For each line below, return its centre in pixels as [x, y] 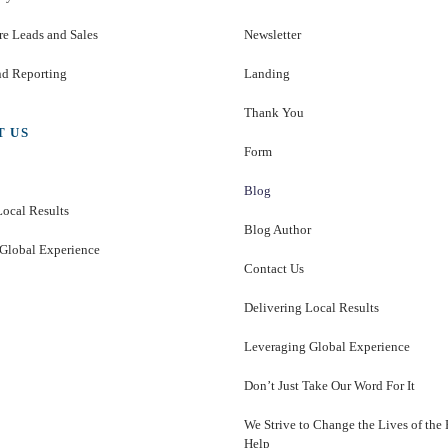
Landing [267, 73]
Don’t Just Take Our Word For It [329, 385]
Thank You [274, 112]
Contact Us [274, 268]
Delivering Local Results [311, 307]
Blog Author [277, 229]
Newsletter [272, 34]
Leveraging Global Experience [327, 346]
